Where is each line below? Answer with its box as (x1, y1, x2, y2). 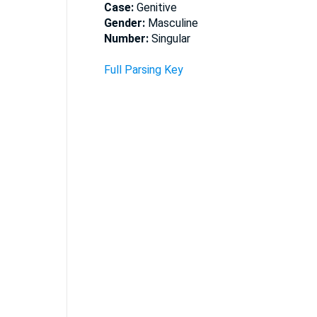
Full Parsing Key (103, 63, 183, 76)
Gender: (103, 16, 148, 30)
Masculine (147, 16, 198, 30)
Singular (151, 32, 190, 45)
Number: (103, 32, 151, 45)
